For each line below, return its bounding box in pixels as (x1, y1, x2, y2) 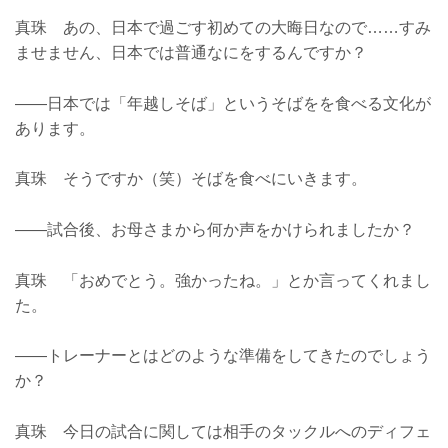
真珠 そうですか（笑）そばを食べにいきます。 (15, 170, 367, 188)
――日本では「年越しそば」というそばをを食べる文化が (15, 94, 431, 112)
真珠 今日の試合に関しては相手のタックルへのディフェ (15, 422, 431, 440)
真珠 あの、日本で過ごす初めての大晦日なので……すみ (15, 19, 431, 37)
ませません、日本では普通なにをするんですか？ (15, 44, 367, 62)
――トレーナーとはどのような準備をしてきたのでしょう (15, 347, 431, 365)
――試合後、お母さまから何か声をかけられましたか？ (15, 220, 415, 238)
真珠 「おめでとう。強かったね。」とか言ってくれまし (15, 271, 431, 289)
